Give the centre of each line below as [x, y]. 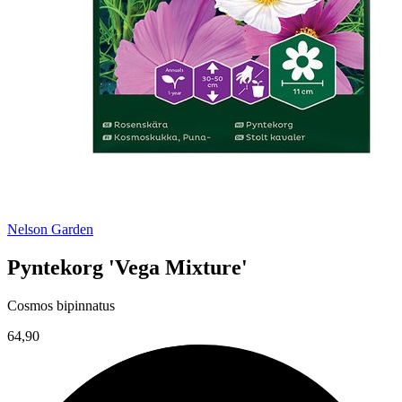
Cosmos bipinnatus [61, 305]
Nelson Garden [50, 230]
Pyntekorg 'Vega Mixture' [127, 268]
